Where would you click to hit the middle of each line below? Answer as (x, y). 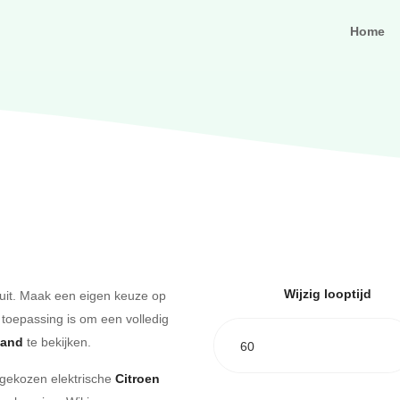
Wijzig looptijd (327, 294)
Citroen (137, 379)
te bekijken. (57, 342)
